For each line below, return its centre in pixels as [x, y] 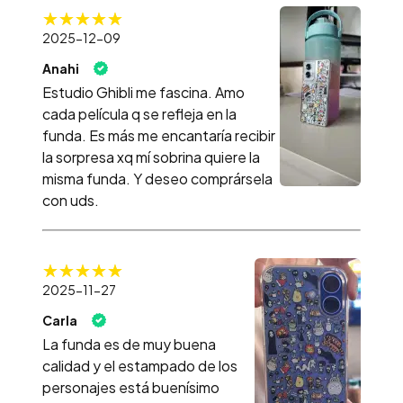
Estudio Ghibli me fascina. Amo [143, 92]
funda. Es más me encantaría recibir [159, 135]
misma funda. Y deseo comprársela [157, 178]
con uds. [71, 200]
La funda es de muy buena [129, 344]
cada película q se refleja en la [139, 113]
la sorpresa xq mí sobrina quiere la [151, 157]
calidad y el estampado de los [140, 365]
